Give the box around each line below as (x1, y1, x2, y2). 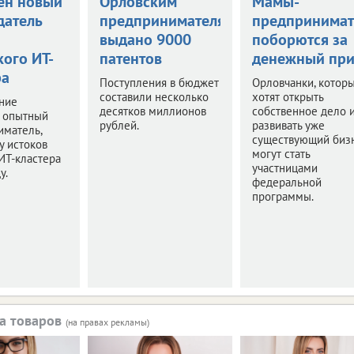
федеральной (251, 174, 322, 190)
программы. (251, 188, 314, 204)
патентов (99, 47, 162, 69)
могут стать (251, 145, 310, 161)
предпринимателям (99, 9, 235, 31)
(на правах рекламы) (66, 315, 149, 328)
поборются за (251, 28, 348, 50)
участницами (251, 160, 318, 175)
